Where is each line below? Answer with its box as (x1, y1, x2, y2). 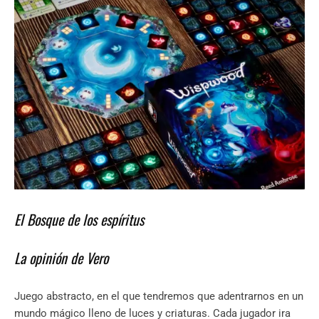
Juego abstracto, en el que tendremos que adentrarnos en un (14, 289, 303, 303)
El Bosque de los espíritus (14, 208, 144, 230)
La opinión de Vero (14, 246, 108, 268)
